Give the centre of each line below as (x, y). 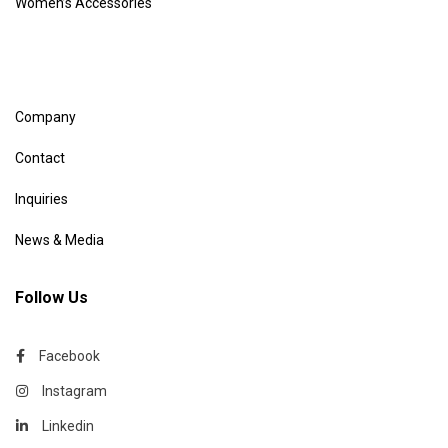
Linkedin (68, 426)
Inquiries (41, 199)
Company (45, 117)
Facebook (69, 356)
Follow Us (51, 298)
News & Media (59, 240)
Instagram (74, 391)
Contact (40, 158)
